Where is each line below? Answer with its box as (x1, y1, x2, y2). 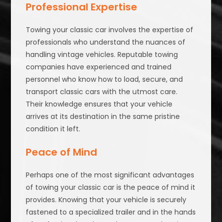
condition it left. (26, 124, 81, 134)
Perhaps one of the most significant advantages (26, 170, 195, 180)
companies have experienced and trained (26, 62, 172, 72)
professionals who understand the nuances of (26, 37, 186, 48)
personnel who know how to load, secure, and (26, 74, 183, 85)
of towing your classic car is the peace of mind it (26, 182, 196, 193)
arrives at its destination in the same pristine (26, 111, 180, 122)
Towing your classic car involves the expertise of (26, 25, 194, 35)
